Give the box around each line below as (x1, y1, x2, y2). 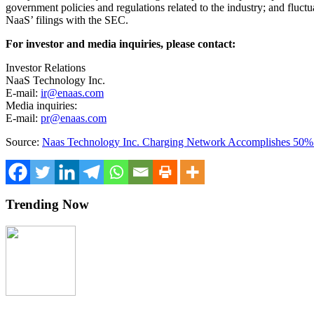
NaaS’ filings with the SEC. (6, 13, 128, 26)
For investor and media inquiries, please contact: (6, 37, 235, 50)
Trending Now (6, 197, 89, 212)
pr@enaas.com (41, 111, 107, 124)
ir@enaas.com (41, 86, 104, 99)
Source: (6, 135, 42, 148)
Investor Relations (6, 61, 86, 74)
